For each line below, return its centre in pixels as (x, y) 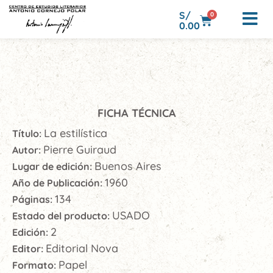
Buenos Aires (128, 166)
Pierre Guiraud (80, 150)
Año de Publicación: (58, 183)
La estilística (76, 133)
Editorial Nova (82, 248)
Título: (28, 133)
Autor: (28, 150)
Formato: (35, 265)
